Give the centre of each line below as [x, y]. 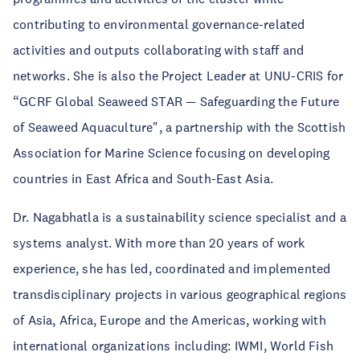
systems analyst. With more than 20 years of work [159, 243]
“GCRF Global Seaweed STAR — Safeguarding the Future [176, 101]
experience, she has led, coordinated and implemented [172, 268]
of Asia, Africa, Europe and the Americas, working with [170, 320]
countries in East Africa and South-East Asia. [143, 178]
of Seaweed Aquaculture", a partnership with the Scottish [180, 127]
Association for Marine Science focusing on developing [172, 153]
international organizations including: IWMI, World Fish [174, 346]
